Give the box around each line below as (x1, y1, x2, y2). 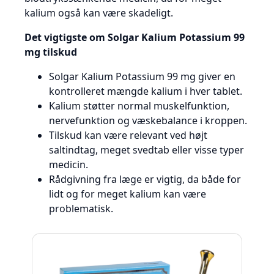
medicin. (49, 158, 88, 172)
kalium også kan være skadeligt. (24, 6, 173, 20)
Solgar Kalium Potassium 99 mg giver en (49, 70, 235, 84)
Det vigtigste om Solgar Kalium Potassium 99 (24, 31, 245, 45)
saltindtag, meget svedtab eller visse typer (49, 143, 244, 157)
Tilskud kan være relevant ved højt (49, 128, 207, 143)
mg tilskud (24, 45, 77, 59)
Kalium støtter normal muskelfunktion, (49, 99, 229, 113)
